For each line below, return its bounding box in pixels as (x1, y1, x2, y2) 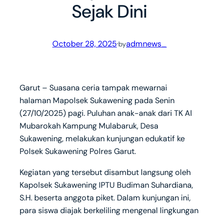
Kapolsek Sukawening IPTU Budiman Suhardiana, (20, 179, 193, 190)
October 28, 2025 (52, 38, 117, 49)
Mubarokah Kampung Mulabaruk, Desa (20, 121, 158, 131)
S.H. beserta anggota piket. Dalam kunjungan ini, (20, 192, 191, 203)
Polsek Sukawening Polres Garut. (20, 146, 136, 157)
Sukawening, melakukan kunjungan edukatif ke (20, 133, 185, 144)
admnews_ (126, 38, 167, 49)
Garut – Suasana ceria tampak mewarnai (20, 83, 167, 93)
